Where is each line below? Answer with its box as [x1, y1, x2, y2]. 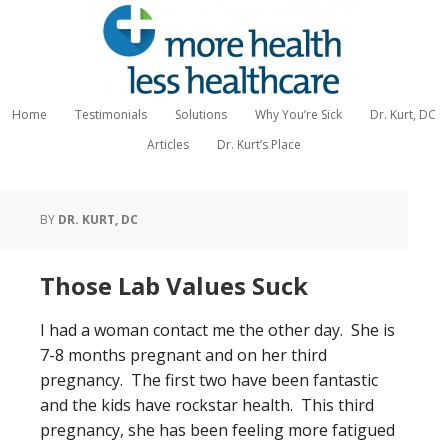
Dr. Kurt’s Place [217, 136, 301, 153]
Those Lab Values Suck [40, 269, 308, 302]
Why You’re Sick [255, 106, 342, 123]
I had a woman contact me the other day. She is [40, 319, 395, 341]
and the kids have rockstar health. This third [40, 394, 374, 416]
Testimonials [75, 106, 147, 123]
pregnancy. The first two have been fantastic [40, 369, 378, 391]
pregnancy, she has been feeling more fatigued [40, 419, 395, 441]
